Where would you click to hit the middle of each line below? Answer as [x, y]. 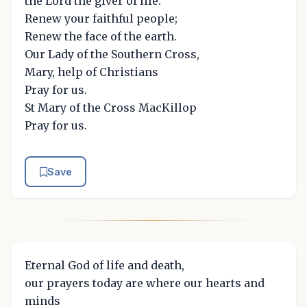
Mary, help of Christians [91, 72]
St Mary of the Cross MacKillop [111, 107]
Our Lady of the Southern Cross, [112, 54]
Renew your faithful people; [101, 18]
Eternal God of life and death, [105, 266]
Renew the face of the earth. [101, 36]
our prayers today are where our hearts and [145, 283]
